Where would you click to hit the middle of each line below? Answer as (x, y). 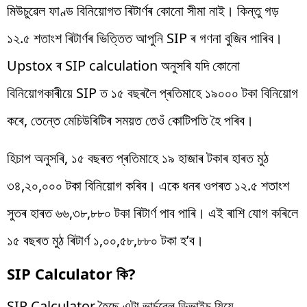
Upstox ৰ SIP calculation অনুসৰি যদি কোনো (123, 65)
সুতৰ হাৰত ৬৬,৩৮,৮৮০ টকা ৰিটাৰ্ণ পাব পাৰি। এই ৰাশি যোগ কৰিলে (152, 212)
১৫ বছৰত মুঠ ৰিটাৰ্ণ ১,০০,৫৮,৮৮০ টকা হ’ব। (105, 240)
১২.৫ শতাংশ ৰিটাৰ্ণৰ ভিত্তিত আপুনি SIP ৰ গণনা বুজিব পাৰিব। (145, 38)
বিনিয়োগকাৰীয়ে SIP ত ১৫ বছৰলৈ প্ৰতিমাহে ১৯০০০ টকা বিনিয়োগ (152, 93)
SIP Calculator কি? (71, 273)
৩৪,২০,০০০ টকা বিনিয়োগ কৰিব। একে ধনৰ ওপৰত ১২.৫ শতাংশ (148, 185)
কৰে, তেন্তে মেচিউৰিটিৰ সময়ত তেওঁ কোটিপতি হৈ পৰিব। (130, 120)
